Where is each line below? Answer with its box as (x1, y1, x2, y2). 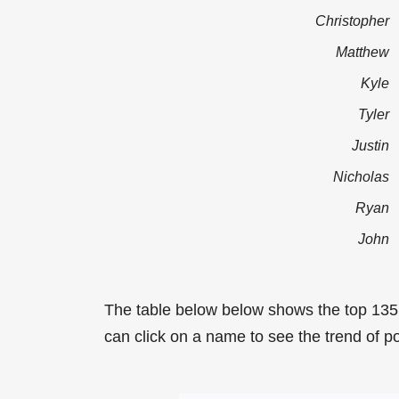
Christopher (315, 12, 389, 28)
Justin (352, 136, 389, 153)
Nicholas (333, 167, 389, 184)
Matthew (336, 43, 389, 60)
